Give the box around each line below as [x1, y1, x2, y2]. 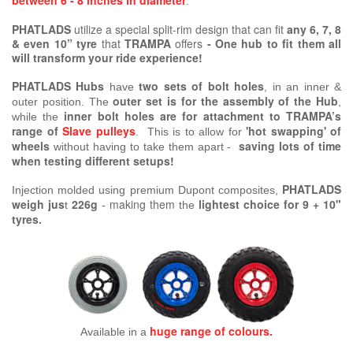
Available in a [80, 325, 150, 339]
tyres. [12, 211, 42, 228]
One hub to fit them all [215, 35, 342, 52]
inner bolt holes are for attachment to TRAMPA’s [64, 108, 342, 124]
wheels [12, 138, 50, 154]
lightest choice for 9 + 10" [195, 196, 341, 213]
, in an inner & [264, 80, 342, 94]
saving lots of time [239, 138, 341, 154]
